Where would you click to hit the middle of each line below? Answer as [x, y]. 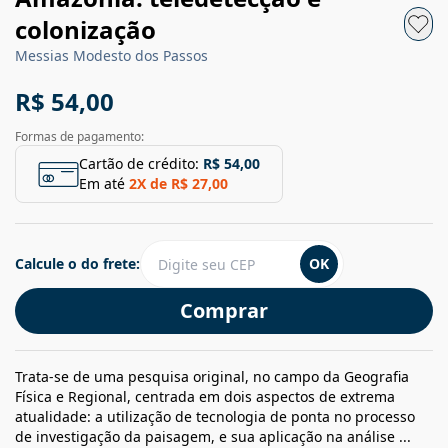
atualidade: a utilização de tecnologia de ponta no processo [215, 417]
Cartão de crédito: [139, 164]
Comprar [224, 311]
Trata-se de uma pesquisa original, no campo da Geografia [212, 377]
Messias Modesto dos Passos [111, 56]
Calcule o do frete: [77, 264]
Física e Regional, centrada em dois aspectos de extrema [205, 397]
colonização [85, 30]
